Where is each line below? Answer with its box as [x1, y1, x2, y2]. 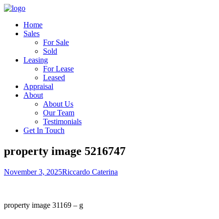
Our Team [43, 109, 74, 117]
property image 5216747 [4, 144, 126, 157]
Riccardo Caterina [62, 167, 118, 176]
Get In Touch [23, 126, 65, 134]
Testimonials [43, 117, 82, 126]
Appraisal [23, 82, 53, 90]
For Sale [43, 38, 69, 46]
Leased [43, 73, 65, 82]
